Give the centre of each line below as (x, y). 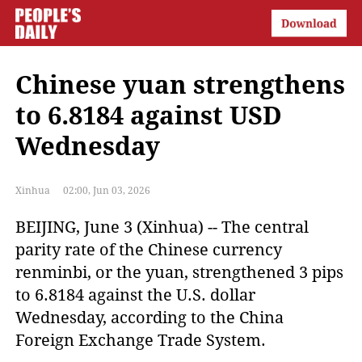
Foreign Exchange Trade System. (141, 340)
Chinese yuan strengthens (181, 85)
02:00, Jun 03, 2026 (106, 190)
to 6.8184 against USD (149, 116)
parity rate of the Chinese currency (149, 249)
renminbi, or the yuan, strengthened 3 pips (180, 272)
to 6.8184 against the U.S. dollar (136, 295)
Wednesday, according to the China (150, 317)
